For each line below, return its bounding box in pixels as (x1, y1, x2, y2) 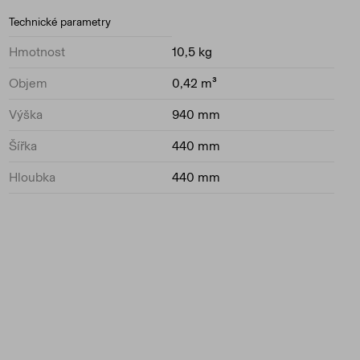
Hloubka (8, 170, 56, 185)
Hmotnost (8, 44, 66, 59)
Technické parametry (8, 15, 112, 29)
